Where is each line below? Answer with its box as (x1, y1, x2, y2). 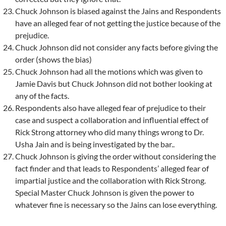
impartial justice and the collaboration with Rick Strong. (15, 175, 206, 185)
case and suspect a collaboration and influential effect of (15, 115, 208, 125)
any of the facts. (15, 90, 69, 100)
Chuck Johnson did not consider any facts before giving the (15, 42, 218, 52)
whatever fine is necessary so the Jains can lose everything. (15, 199, 217, 209)
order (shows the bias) (15, 54, 92, 64)
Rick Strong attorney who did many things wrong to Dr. (15, 127, 204, 137)
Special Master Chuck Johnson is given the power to (15, 187, 194, 197)
